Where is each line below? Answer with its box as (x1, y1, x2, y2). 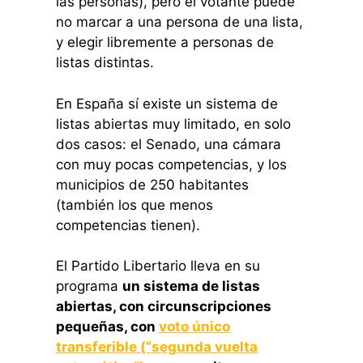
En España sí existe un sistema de (55, 95, 278, 112)
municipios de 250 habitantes (55, 176, 249, 193)
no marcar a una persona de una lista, (55, 14, 303, 31)
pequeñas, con (55, 318, 159, 335)
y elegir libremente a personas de (55, 34, 274, 51)
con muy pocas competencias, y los (55, 156, 287, 173)
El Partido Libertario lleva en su (55, 258, 260, 275)
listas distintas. (55, 54, 154, 71)
